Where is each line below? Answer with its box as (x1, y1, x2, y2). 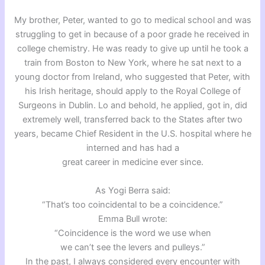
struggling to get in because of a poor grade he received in (15, 28, 250, 40)
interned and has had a (86, 142, 179, 153)
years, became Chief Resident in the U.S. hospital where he (14, 128, 251, 139)
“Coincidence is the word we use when (54, 227, 211, 238)
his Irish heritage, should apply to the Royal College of (24, 85, 241, 96)
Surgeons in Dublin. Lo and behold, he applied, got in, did (18, 99, 247, 111)
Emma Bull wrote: (98, 213, 167, 224)
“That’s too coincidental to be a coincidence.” (42, 199, 223, 210)
